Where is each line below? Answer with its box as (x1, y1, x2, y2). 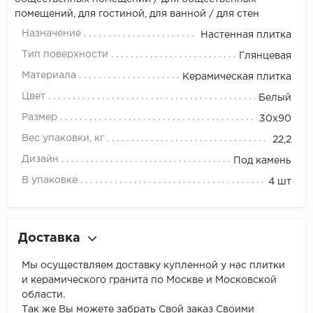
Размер (22, 112, 57, 122)
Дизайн (22, 154, 59, 163)
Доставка (18, 232, 80, 244)
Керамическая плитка (182, 72, 291, 81)
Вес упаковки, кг (22, 133, 104, 143)
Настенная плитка (201, 30, 291, 39)
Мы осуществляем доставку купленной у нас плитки (22, 261, 285, 270)
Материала (22, 71, 76, 80)
